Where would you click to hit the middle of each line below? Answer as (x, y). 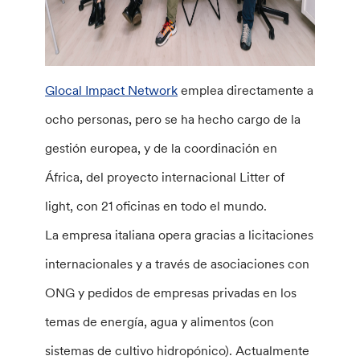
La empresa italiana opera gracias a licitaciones (180, 235)
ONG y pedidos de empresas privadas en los (171, 292)
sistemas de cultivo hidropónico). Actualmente (178, 350)
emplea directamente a (246, 90)
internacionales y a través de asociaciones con (178, 264)
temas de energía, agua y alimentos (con (160, 321)
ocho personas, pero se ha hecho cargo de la (173, 119)
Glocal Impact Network (112, 90)
